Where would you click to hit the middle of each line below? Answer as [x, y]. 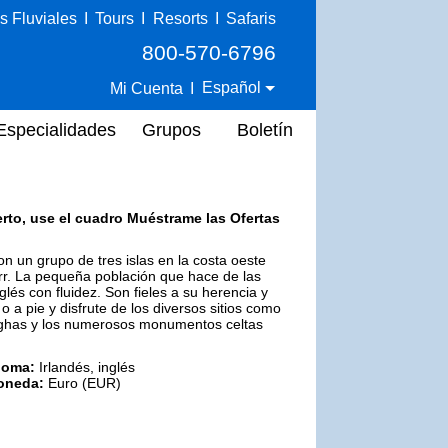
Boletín [265, 129]
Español [234, 87]
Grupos [171, 129]
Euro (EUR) [82, 382]
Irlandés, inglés [85, 366]
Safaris [251, 18]
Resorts [180, 18]
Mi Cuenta [147, 88]
